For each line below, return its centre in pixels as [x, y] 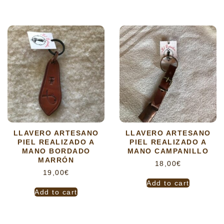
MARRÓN [56, 160]
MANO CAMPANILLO [168, 151]
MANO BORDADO [56, 151]
